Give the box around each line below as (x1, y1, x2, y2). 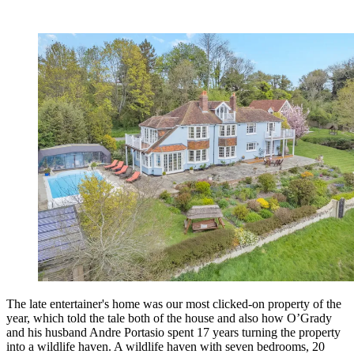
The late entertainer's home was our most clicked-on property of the (6, 296, 341, 311)
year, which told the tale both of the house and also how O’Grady (6, 311, 332, 325)
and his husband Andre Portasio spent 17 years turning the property (6, 325, 341, 339)
